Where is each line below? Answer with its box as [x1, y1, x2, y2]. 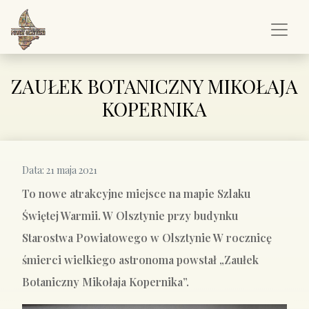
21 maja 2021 [44, 163, 97, 177]
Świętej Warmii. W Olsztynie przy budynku [22, 208, 238, 223]
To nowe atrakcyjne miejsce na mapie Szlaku [22, 186, 250, 201]
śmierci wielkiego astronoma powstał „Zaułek [22, 252, 259, 267]
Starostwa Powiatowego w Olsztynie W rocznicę [22, 230, 272, 245]
